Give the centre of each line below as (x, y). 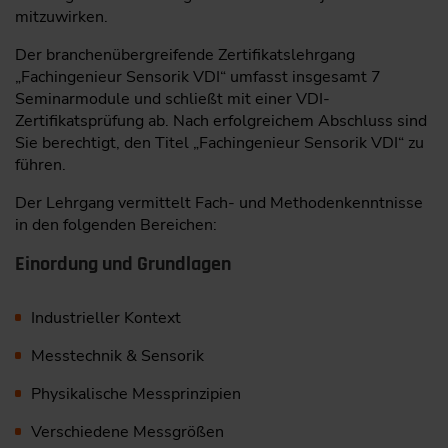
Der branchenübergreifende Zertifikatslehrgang (185, 54)
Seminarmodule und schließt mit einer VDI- (172, 98)
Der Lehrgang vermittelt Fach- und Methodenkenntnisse (219, 202)
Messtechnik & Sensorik (117, 355)
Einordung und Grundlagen (123, 263)
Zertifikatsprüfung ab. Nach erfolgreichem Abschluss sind (221, 120)
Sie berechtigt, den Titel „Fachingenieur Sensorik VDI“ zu (219, 142)
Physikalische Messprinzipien (135, 393)
